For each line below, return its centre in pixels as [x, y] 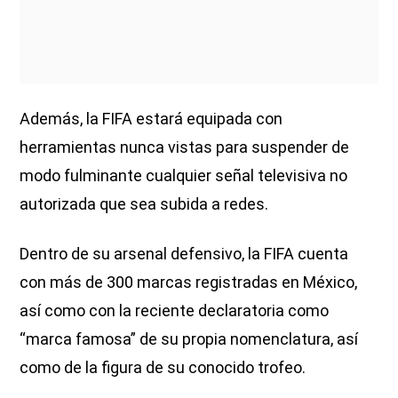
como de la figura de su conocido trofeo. [163, 368]
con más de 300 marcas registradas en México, [189, 283]
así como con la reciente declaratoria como [175, 311]
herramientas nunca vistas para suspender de [185, 147]
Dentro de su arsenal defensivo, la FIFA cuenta [184, 254]
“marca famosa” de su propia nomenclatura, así [189, 339]
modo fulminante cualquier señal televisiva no [184, 176]
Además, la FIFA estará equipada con [151, 119]
